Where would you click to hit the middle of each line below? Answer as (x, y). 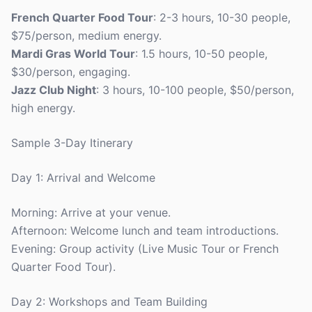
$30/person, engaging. (71, 72)
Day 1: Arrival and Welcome (83, 178)
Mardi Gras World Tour (73, 54)
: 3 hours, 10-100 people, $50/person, (195, 90)
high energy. (43, 108)
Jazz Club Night (54, 90)
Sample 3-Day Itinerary (72, 143)
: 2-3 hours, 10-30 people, (222, 17)
